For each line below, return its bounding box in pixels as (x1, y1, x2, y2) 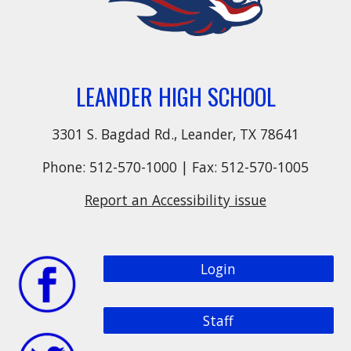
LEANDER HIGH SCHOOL (75, 79, 276, 114)
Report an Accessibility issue (85, 190, 266, 210)
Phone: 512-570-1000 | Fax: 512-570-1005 (42, 157, 309, 177)
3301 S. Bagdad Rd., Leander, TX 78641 (52, 125, 299, 144)
